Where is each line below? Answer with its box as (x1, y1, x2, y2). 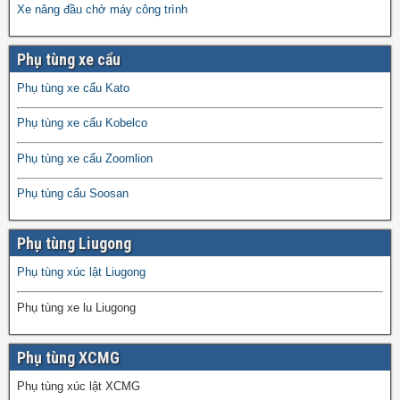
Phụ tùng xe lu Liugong (17, 300, 136, 314)
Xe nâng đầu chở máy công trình (17, 2, 187, 16)
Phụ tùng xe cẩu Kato (17, 80, 129, 95)
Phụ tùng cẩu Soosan (17, 187, 129, 201)
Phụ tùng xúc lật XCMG (17, 379, 140, 393)
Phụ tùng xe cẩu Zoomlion (17, 151, 153, 165)
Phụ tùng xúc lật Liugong (17, 265, 146, 279)
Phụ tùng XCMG (17, 347, 120, 367)
